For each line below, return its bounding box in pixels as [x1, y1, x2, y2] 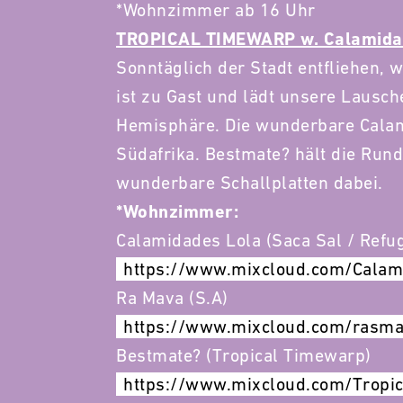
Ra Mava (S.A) [116, 288, 228, 308]
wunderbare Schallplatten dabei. [116, 173, 383, 193]
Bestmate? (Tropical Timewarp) [116, 345, 372, 365]
